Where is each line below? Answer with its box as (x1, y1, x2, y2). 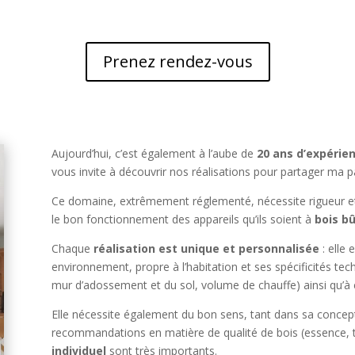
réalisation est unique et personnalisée (93, 240, 319, 256)
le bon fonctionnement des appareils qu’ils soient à (51, 211, 311, 227)
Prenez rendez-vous (102, 51, 253, 73)
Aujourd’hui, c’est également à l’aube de (51, 145, 257, 161)
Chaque (51, 240, 94, 256)
